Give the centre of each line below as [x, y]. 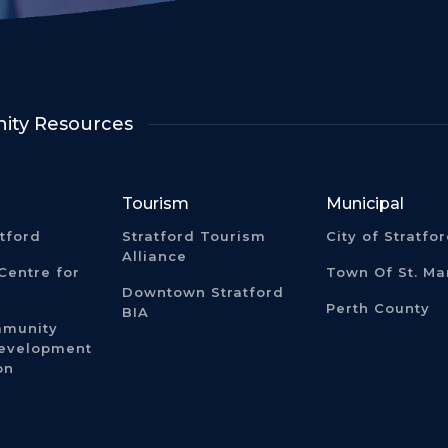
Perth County [377, 307]
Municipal [364, 203]
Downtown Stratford [203, 291]
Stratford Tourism [194, 235]
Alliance [155, 255]
